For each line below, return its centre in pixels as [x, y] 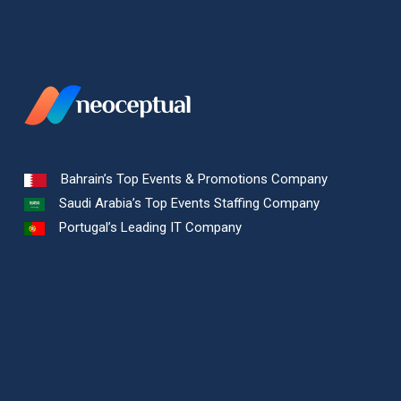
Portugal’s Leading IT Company [148, 227]
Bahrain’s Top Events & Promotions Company [192, 179]
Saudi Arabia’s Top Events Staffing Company [187, 203]
